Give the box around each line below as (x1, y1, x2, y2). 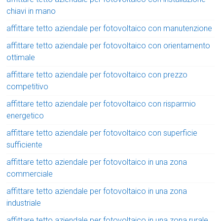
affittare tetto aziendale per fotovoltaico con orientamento (6, 41, 211, 51)
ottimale (6, 53, 36, 63)
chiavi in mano (6, 6, 56, 16)
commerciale (6, 169, 53, 179)
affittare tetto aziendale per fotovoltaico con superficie (6, 128, 198, 138)
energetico (6, 111, 44, 121)
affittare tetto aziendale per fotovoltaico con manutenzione (6, 24, 213, 34)
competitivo (6, 82, 49, 92)
